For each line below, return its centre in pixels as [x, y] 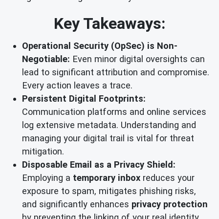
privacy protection [170, 204]
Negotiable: [46, 59]
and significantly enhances [77, 204]
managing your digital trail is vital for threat [108, 138]
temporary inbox [107, 178]
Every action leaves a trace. [77, 86]
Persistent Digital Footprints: [84, 99]
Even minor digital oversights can [137, 59]
